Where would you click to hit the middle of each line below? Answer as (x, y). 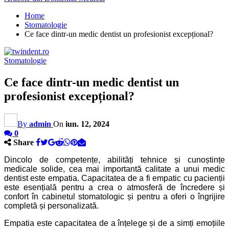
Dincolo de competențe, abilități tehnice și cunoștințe (114, 159)
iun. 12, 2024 (87, 124)
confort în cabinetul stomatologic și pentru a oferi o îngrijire (114, 196)
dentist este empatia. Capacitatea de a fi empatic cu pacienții (114, 178)
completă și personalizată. (51, 205)
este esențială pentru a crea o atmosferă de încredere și (114, 187)
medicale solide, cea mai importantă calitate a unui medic (114, 169)
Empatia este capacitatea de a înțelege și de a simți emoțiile (114, 223)
